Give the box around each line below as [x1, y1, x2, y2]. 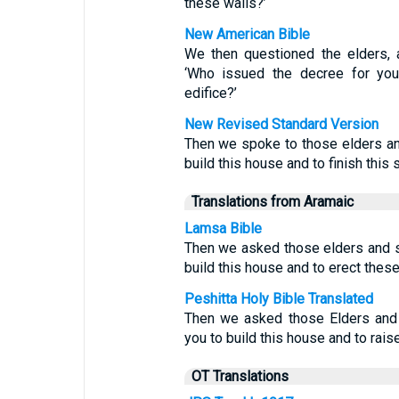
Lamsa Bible [183, 220, 262, 237]
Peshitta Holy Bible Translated [183, 290, 373, 307]
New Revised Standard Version [183, 116, 379, 133]
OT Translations [191, 368, 289, 385]
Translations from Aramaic [191, 193, 354, 210]
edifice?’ [183, 85, 237, 102]
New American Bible [183, 26, 310, 43]
